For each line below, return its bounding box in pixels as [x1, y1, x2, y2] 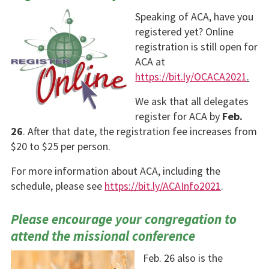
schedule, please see [10, 179, 104, 193]
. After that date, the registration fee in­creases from [22, 124, 257, 139]
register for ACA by [135, 109, 223, 124]
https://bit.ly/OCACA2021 [135, 70, 247, 84]
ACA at [135, 55, 166, 69]
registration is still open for [135, 40, 258, 54]
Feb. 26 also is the [143, 251, 223, 265]
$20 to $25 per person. [10, 139, 110, 154]
